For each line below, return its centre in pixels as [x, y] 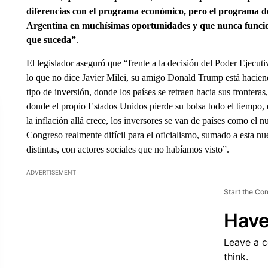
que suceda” [51, 40]
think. [236, 257]
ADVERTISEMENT [51, 172]
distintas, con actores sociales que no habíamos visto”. [127, 149]
